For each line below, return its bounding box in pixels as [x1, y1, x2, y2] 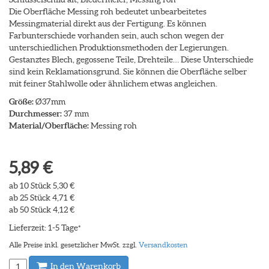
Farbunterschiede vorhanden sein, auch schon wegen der [9, 31, 224, 40]
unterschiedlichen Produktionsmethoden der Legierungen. [9, 43, 229, 52]
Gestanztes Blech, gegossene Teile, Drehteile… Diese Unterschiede [9, 55, 253, 64]
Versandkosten [139, 241, 188, 249]
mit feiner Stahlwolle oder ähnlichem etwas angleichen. [9, 79, 217, 88]
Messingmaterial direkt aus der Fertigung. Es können [9, 19, 207, 28]
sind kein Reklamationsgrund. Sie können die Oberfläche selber [9, 67, 247, 76]
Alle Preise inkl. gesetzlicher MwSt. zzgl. [9, 241, 139, 249]
